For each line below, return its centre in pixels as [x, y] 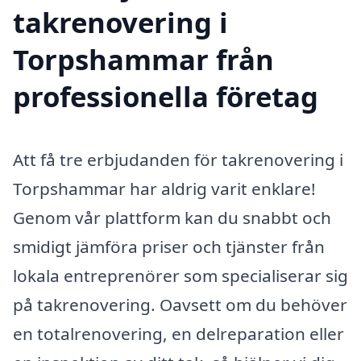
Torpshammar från [143, 60]
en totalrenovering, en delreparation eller [178, 334]
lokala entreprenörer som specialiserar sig [180, 276]
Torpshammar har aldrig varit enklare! [164, 189]
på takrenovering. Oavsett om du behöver [180, 305]
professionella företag [166, 97]
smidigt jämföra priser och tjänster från [169, 247]
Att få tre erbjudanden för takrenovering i [178, 160]
